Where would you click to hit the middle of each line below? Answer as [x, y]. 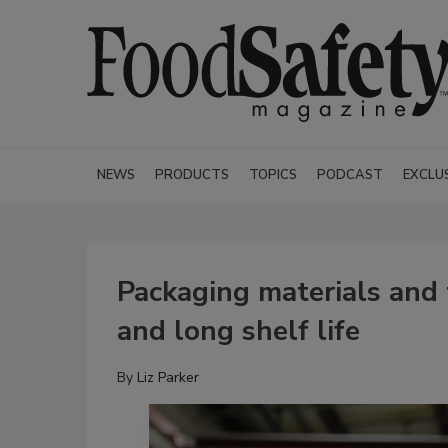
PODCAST [350, 175]
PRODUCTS [192, 175]
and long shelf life [238, 331]
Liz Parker [168, 377]
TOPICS [273, 175]
